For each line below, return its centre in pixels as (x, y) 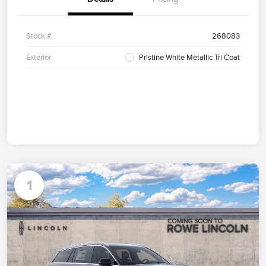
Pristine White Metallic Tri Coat (189, 58)
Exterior (39, 58)
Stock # (39, 36)
